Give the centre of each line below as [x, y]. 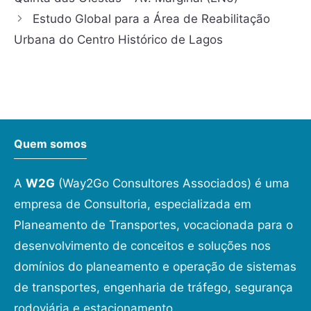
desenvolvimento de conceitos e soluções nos [142, 245]
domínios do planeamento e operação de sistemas [155, 266]
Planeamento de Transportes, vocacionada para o [153, 225]
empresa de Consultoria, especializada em [133, 204]
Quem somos [50, 143]
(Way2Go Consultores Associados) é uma [172, 183]
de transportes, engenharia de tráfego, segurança [153, 287]
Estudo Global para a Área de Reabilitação [152, 18]
